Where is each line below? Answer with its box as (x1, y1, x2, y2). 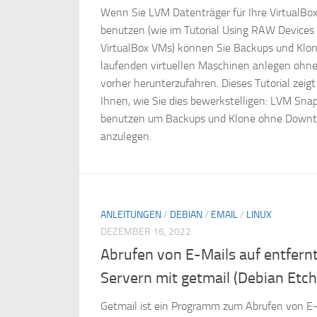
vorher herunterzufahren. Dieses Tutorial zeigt (100, 76, 316, 90)
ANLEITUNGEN (100, 208, 161, 221)
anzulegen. (100, 129, 151, 143)
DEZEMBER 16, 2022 (100, 225, 191, 238)
